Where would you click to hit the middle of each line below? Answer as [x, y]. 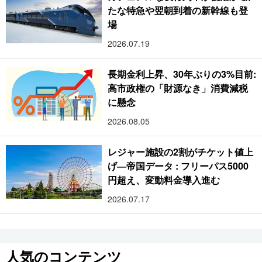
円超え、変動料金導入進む [164, 180]
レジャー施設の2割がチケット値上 [181, 151]
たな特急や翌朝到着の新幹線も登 [178, 10]
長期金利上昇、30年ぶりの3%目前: [182, 74]
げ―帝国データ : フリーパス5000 [178, 166]
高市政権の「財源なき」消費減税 [178, 88]
